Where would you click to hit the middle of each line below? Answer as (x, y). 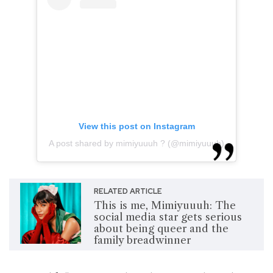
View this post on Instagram (136, 126)
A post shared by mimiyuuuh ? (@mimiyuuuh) (136, 144)
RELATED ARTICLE (128, 192)
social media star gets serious (168, 217)
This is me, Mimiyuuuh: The (165, 206)
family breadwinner (142, 240)
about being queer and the (161, 229)
